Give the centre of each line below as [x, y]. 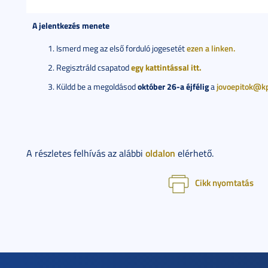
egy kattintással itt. [166, 67]
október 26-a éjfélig [173, 86]
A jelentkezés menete [71, 25]
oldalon [160, 153]
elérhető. [194, 153]
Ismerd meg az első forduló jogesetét [121, 48]
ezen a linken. [211, 48]
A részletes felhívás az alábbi [86, 153]
